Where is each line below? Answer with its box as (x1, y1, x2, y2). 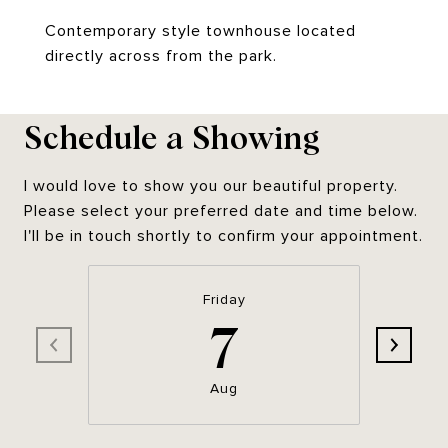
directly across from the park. (45, 47, 277, 65)
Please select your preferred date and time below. (24, 202, 418, 220)
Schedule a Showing (24, 114, 321, 157)
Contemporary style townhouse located (45, 22, 356, 40)
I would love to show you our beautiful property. (24, 177, 398, 195)
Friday (202, 292, 246, 308)
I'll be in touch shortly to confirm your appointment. (24, 227, 423, 245)
